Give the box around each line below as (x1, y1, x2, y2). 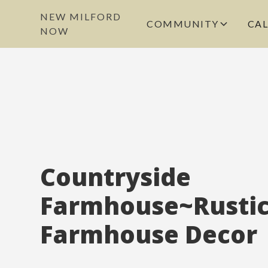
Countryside (40, 160, 191, 193)
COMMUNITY (147, 18, 219, 29)
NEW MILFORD (40, 11, 122, 22)
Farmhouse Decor (40, 218, 258, 251)
